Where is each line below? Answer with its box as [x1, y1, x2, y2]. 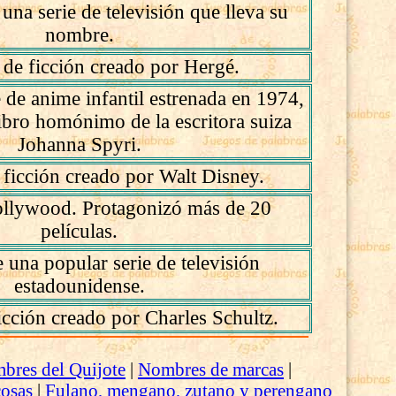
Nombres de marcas [137, 358, 284, 379]
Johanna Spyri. [17, 133, 141, 156]
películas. [41, 220, 118, 242]
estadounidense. [13, 275, 145, 297]
